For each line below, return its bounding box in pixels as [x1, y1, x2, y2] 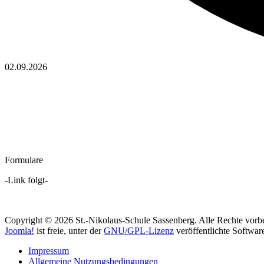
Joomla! [5, 226, 34, 236]
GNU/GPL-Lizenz [104, 226, 174, 236]
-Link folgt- [5, 175, 48, 186]
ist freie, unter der [34, 226, 104, 236]
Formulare [5, 155, 43, 166]
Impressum [28, 246, 69, 256]
